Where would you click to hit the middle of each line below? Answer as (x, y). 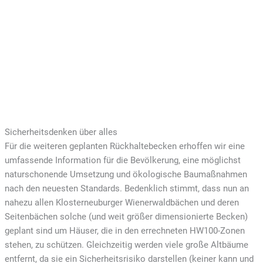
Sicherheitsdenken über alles (61, 132)
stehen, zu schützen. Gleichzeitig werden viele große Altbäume (126, 245)
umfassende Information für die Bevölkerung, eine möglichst (122, 161)
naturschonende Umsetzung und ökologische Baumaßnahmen (126, 175)
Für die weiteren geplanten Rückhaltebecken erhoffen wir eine (124, 146)
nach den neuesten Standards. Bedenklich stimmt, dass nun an (127, 189)
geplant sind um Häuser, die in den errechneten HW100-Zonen (124, 231)
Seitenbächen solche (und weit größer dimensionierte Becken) (126, 217)
